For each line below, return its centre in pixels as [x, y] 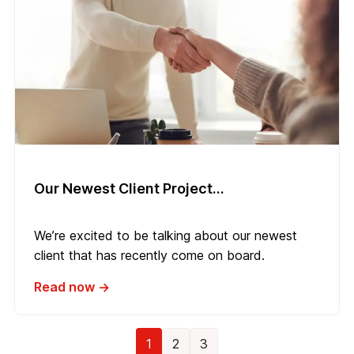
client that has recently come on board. [149, 255]
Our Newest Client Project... [129, 188]
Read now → [72, 286]
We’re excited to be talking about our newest [166, 235]
